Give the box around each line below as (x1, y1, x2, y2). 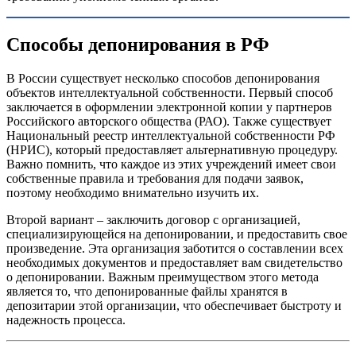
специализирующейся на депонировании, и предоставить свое (6, 226, 347, 241)
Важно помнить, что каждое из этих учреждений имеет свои (6, 157, 336, 171)
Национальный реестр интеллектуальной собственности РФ (6, 128, 335, 142)
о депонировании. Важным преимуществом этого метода (6, 269, 319, 284)
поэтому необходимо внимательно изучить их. (6, 185, 259, 199)
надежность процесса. (6, 312, 126, 327)
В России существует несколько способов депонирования (6, 71, 319, 85)
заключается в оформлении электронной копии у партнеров (6, 99, 332, 114)
